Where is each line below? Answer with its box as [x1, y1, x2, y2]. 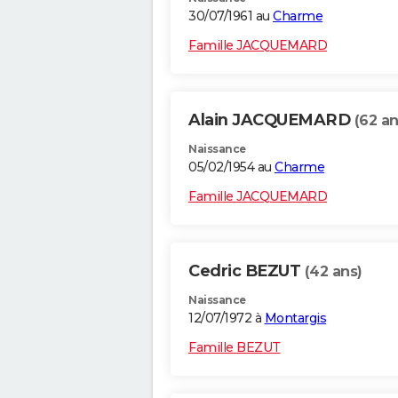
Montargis [264, 310, 326, 327]
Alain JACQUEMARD [188, 110, 354, 131]
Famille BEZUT [188, 339, 281, 356]
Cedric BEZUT [188, 261, 305, 282]
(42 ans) [304, 263, 362, 281]
